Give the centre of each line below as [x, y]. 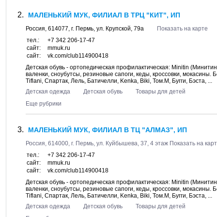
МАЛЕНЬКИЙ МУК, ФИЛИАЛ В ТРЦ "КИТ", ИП [104, 15]
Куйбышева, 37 [126, 143]
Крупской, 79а [125, 29]
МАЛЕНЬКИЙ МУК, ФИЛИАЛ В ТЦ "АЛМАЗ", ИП [108, 130]
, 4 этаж [158, 143]
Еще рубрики [44, 104]
